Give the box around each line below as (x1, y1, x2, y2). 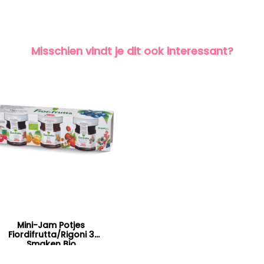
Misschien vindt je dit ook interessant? (31, 43, 233, 58)
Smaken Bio (26, 238, 76, 250)
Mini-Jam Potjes (17, 219, 85, 232)
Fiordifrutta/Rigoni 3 (8, 229, 94, 241)
